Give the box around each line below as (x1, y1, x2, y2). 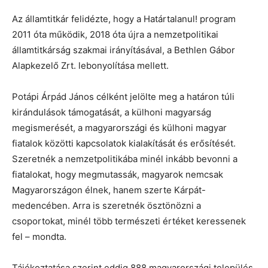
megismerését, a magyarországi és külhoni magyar (12, 121, 227, 133)
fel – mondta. (12, 230, 66, 242)
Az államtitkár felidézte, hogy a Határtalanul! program (12, 13, 236, 25)
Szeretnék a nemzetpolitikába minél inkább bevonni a (12, 153, 237, 165)
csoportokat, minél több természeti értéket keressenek (12, 215, 246, 227)
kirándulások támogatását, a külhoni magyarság (12, 106, 211, 118)
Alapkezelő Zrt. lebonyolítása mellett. (12, 59, 169, 71)
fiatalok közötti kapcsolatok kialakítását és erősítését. (12, 137, 236, 149)
